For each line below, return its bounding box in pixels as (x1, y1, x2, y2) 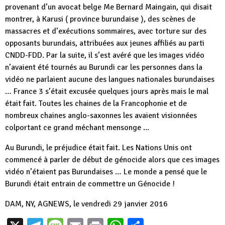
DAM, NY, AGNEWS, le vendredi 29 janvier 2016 (5, 199, 168, 209)
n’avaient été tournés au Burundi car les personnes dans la (5, 62, 202, 72)
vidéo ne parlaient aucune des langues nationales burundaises (5, 74, 214, 84)
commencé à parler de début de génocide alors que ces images (5, 155, 219, 165)
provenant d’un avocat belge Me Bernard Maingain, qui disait (5, 2, 212, 12)
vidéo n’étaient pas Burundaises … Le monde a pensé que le (5, 167, 207, 177)
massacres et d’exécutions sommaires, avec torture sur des (5, 26, 206, 36)
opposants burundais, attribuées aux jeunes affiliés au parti (5, 38, 204, 48)
